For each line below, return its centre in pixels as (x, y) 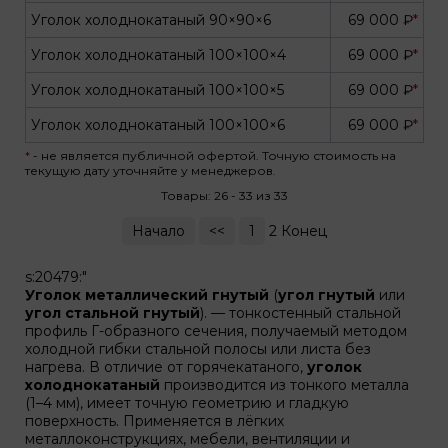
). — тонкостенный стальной (300, 313)
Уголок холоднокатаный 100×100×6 (158, 125)
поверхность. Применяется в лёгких (154, 421)
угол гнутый (326, 295)
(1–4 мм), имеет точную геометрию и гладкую (187, 403)
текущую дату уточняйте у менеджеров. (150, 170)
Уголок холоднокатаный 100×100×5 (157, 90)
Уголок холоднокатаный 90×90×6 (151, 20)
